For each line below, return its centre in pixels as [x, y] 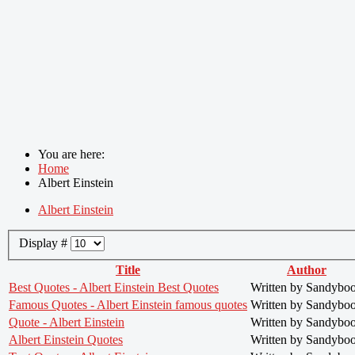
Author [307, 269]
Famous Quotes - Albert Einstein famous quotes [128, 304]
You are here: [74, 154]
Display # [45, 242]
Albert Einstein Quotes [66, 339]
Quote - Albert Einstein [67, 322]
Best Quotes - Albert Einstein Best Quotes [114, 287]
